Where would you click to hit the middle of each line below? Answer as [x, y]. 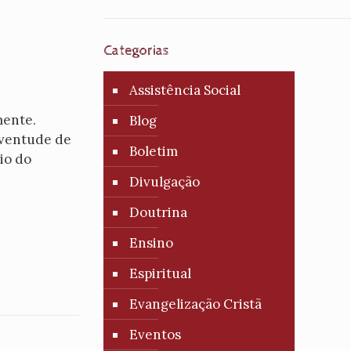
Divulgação [164, 182]
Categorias [136, 51]
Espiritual [160, 273]
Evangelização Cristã [195, 304]
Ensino [151, 243]
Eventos [155, 335]
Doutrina [158, 212]
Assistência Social [185, 90]
